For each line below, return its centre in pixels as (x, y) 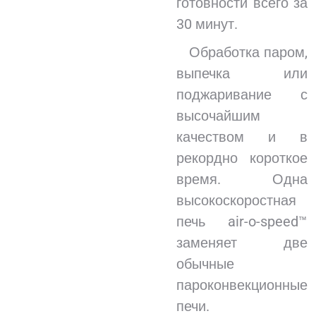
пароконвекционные (242, 285)
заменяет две (242, 243)
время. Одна (242, 179)
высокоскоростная (236, 200)
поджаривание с (242, 95)
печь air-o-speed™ (242, 221)
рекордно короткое (242, 158)
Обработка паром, (242, 52)
